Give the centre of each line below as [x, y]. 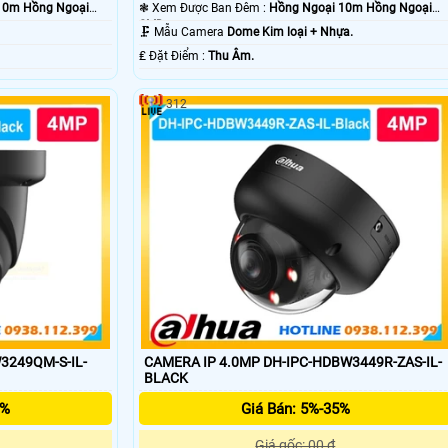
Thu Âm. [230, 56]
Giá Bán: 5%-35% [295, 409]
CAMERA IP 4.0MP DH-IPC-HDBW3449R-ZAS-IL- [292, 362]
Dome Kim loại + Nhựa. [289, 32]
